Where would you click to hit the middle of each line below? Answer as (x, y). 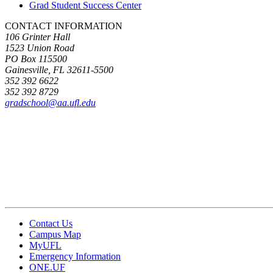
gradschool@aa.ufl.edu (50, 102)
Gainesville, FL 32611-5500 (59, 69)
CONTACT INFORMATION (64, 26)
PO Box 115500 (36, 58)
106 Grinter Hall (37, 37)
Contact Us (51, 223)
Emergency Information (75, 256)
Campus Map (55, 234)
